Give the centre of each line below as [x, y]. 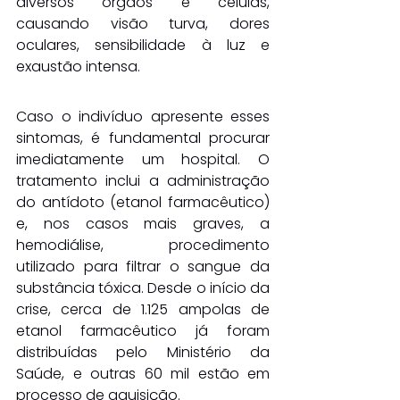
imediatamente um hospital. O [143, 159]
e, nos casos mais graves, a [143, 223]
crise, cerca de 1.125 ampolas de [143, 309]
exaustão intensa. [78, 66]
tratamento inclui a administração [143, 180]
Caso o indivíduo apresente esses [143, 116]
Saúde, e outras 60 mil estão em [143, 373]
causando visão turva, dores [143, 23]
